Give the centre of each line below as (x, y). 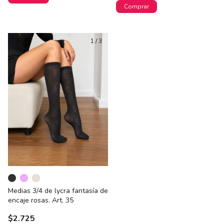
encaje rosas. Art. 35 (41, 200)
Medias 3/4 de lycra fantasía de (58, 191)
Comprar (136, 6)
